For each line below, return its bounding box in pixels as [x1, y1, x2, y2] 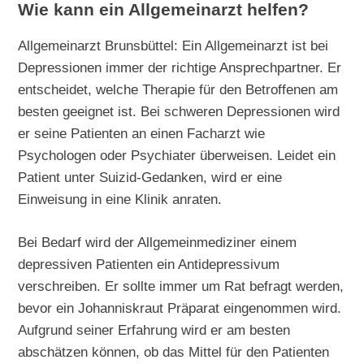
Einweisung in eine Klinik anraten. [18, 191, 223, 208]
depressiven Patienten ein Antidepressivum [18, 256, 280, 273]
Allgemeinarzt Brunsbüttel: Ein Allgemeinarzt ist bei [18, 37, 329, 54]
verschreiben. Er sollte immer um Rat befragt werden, [18, 278, 344, 295]
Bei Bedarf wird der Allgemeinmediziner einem [18, 234, 297, 251]
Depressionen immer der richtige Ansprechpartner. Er [18, 59, 342, 76]
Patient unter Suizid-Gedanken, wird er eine [18, 169, 283, 186]
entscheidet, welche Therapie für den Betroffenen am [18, 81, 339, 98]
